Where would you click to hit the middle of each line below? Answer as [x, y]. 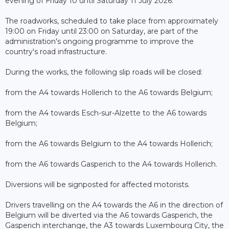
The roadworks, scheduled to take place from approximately [112, 21]
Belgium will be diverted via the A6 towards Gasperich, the [109, 215]
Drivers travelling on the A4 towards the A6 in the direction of [114, 205]
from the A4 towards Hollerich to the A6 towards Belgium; [109, 92]
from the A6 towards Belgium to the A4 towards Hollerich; [109, 143]
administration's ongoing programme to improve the [99, 41]
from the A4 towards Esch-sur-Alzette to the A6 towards [106, 113]
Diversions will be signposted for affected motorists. [97, 184]
